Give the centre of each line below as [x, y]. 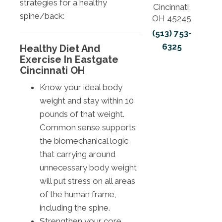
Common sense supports [88, 127]
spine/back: [42, 16]
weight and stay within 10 [87, 100]
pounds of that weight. [82, 114]
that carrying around [78, 154]
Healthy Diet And [60, 48]
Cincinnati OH [52, 70]
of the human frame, [78, 194]
